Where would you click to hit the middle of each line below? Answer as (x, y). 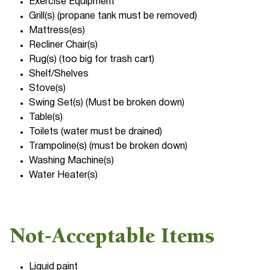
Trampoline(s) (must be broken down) (108, 147)
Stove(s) (48, 89)
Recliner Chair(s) (64, 46)
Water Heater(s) (64, 176)
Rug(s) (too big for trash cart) (92, 60)
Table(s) (46, 118)
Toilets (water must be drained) (96, 132)
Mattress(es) (57, 31)
